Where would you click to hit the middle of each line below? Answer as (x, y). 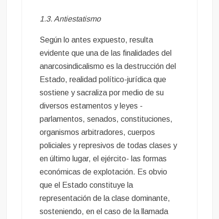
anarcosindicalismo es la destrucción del (108, 66)
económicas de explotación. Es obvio (104, 172)
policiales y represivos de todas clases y (109, 146)
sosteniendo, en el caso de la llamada (104, 212)
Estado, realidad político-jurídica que (103, 80)
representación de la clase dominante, (105, 198)
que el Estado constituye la (87, 185)
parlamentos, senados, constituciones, (106, 119)
